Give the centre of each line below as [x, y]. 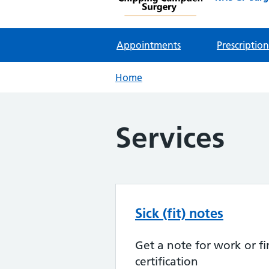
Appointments [149, 45]
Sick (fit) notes [179, 213]
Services [170, 138]
